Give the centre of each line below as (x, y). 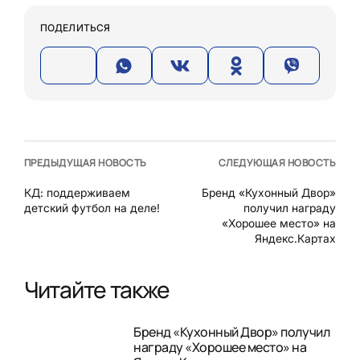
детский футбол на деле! (92, 207)
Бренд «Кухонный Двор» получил (232, 331)
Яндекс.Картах (295, 238)
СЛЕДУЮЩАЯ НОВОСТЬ (277, 162)
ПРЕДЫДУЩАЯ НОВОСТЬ (86, 162)
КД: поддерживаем (77, 192)
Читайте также (97, 289)
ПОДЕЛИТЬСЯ (75, 28)
